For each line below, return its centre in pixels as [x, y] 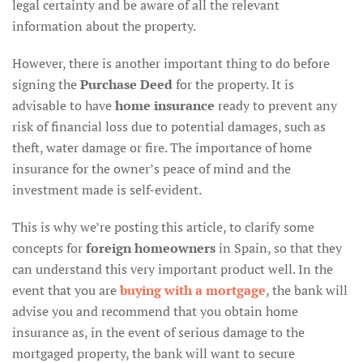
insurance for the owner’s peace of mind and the [152, 169]
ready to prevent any [276, 105]
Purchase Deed [126, 84]
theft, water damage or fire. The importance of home [162, 147]
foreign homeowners [151, 248]
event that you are [66, 290]
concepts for [49, 248]
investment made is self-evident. [107, 190]
